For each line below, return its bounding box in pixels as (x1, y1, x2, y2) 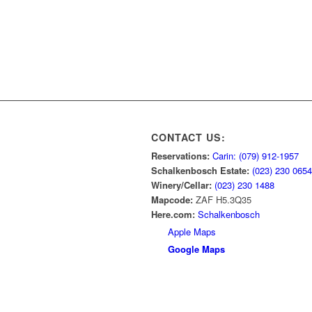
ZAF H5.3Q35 (196, 193, 251, 207)
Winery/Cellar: (151, 178, 214, 192)
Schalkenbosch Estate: (151, 164, 252, 178)
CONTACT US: (151, 130, 226, 145)
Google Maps (165, 242, 225, 256)
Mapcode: (151, 193, 196, 207)
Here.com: (151, 208, 198, 221)
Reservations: (151, 149, 212, 163)
